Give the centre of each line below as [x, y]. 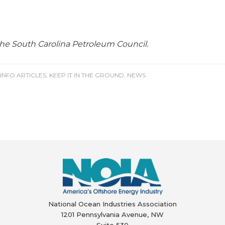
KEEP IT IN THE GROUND [87, 75]
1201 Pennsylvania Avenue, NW [113, 215]
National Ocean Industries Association [113, 204]
